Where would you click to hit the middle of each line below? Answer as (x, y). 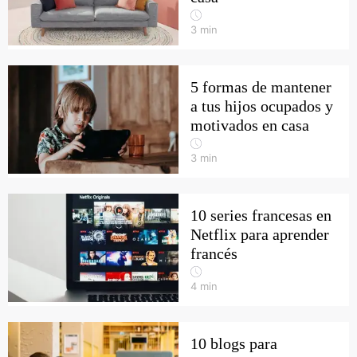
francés (214, 253)
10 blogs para (234, 343)
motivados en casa (250, 125)
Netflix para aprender (260, 234)
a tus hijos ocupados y (262, 106)
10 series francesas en (261, 215)
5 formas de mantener (261, 87)
